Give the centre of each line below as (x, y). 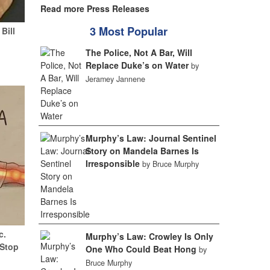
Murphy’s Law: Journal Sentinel (151, 138)
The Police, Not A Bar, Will (139, 52)
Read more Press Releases (95, 8)
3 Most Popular (129, 31)
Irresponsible (112, 163)
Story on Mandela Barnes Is (142, 151)
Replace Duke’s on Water (137, 65)
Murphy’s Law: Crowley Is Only (149, 236)
